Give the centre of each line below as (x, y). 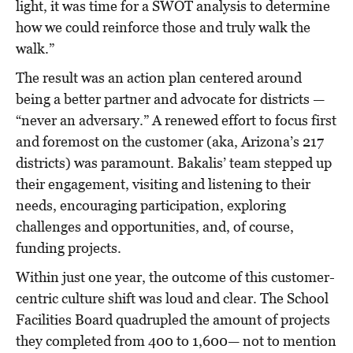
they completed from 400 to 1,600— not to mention (176, 340)
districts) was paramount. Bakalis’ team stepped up (174, 162)
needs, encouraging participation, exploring (151, 205)
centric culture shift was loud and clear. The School (172, 298)
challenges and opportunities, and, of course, (155, 226)
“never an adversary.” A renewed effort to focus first (176, 120)
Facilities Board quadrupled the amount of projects (173, 319)
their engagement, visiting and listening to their (163, 184)
